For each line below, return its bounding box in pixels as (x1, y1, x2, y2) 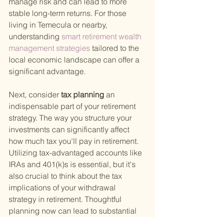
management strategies (9, 43, 92, 53)
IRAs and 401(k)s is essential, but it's (9, 159, 138, 170)
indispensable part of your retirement (9, 101, 138, 111)
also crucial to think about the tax (9, 171, 124, 181)
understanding (9, 31, 60, 42)
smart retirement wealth (60, 31, 143, 42)
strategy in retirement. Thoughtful (9, 194, 124, 204)
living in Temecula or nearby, (9, 20, 109, 30)
